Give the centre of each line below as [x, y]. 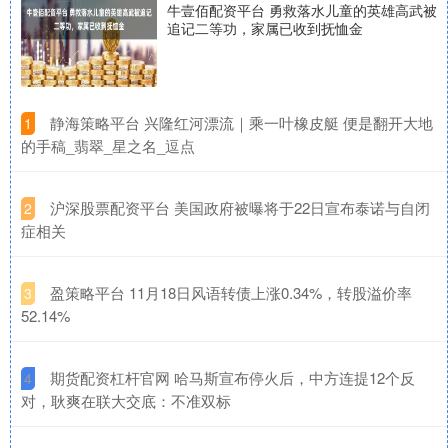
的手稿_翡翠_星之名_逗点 [108, 146]
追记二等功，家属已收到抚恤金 [265, 28]
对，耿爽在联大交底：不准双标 [126, 401]
